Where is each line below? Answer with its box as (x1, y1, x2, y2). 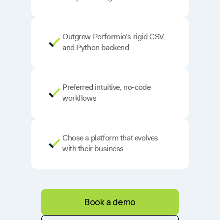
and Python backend (62, 42, 129, 53)
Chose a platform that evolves (62, 133, 158, 143)
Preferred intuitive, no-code (62, 82, 151, 93)
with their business (62, 143, 124, 154)
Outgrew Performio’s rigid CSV (62, 31, 164, 42)
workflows (62, 93, 97, 104)
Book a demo (84, 195, 136, 208)
